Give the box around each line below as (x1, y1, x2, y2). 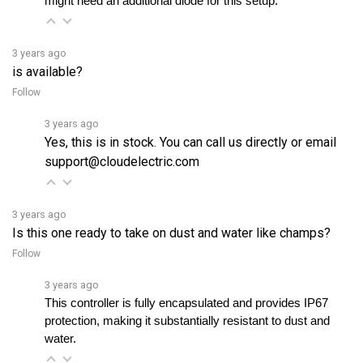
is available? (12, 38, 83, 54)
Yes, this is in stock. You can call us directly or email (45, 109, 336, 125)
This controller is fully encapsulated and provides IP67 (45, 271, 328, 285)
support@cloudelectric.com (45, 128, 199, 144)
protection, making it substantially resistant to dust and (45, 289, 330, 303)
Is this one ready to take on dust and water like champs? (12, 200, 331, 216)
